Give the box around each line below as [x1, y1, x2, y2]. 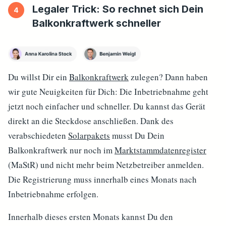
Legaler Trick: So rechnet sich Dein [32, 3, 203, 15]
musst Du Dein [110, 130, 164, 141]
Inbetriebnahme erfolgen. [8, 188, 98, 200]
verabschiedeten [8, 130, 68, 141]
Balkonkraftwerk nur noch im [8, 144, 115, 156]
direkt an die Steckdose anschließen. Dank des [8, 115, 174, 127]
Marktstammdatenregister [115, 144, 206, 156]
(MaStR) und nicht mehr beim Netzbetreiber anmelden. [8, 159, 204, 171]
